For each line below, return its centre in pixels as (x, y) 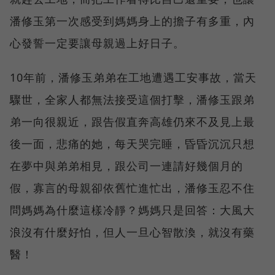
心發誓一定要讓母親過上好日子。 (97, 43)
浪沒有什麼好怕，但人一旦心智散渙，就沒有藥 (132, 232)
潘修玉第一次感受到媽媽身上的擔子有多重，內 (132, 21)
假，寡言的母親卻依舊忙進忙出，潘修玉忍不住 (132, 188)
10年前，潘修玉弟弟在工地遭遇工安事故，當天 (133, 77)
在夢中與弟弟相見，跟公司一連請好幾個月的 (126, 165)
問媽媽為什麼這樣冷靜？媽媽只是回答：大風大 (132, 210)
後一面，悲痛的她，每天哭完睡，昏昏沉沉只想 (132, 143)
